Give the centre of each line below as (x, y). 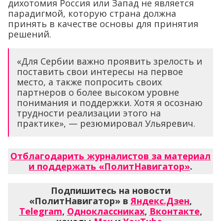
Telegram (40, 211)
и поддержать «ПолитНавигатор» (109, 166)
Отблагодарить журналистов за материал (110, 156)
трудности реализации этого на (89, 113)
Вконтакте (174, 211)
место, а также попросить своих (89, 82)
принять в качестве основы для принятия (103, 23)
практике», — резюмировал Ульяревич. (106, 123)
